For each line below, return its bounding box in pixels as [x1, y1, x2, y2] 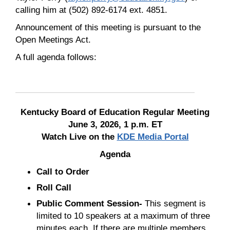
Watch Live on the [41, 131, 117, 142]
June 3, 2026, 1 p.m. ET [68, 119, 162, 129]
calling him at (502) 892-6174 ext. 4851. [15, 4, 167, 15]
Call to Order [36, 166, 89, 177]
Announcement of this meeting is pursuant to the [15, 22, 201, 32]
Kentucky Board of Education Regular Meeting [21, 106, 209, 117]
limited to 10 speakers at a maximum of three [36, 210, 210, 221]
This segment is [142, 198, 206, 208]
